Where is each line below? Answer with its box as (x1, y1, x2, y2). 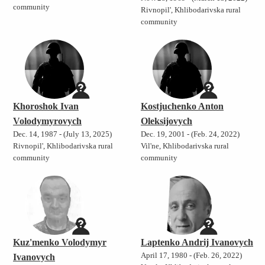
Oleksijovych (140, 116, 192, 127)
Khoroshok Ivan (13, 101, 79, 112)
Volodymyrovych (13, 116, 82, 127)
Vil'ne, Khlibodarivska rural (140, 142, 229, 151)
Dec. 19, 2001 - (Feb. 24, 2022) (140, 130, 240, 139)
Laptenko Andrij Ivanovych (140, 237, 253, 248)
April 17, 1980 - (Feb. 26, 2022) (140, 251, 242, 260)
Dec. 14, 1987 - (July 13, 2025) (13, 130, 112, 139)
